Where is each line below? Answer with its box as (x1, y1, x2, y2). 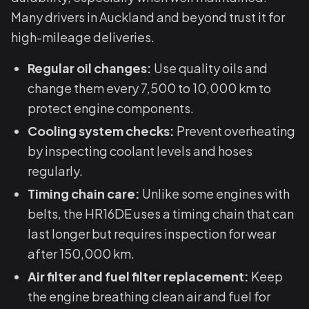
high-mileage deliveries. (11, 29, 154, 45)
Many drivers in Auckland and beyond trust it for (11, 9, 285, 25)
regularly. (28, 163, 83, 179)
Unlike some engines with (140, 186, 290, 201)
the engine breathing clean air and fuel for (28, 288, 270, 304)
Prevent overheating (175, 123, 295, 139)
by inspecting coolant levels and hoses (28, 143, 252, 159)
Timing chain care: (28, 186, 140, 201)
